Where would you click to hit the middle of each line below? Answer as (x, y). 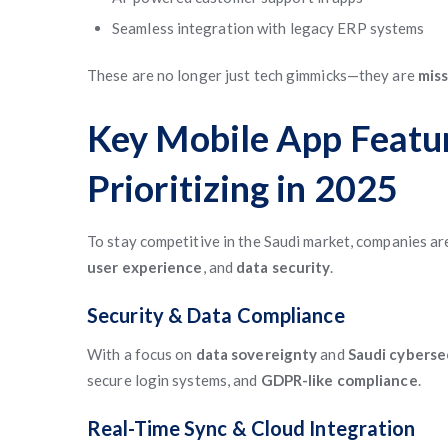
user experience (145, 267)
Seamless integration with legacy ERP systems (268, 28)
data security (283, 267)
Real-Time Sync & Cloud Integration (251, 428)
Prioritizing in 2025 (243, 188)
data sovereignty (256, 354)
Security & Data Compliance (216, 315)
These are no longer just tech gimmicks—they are (252, 75)
